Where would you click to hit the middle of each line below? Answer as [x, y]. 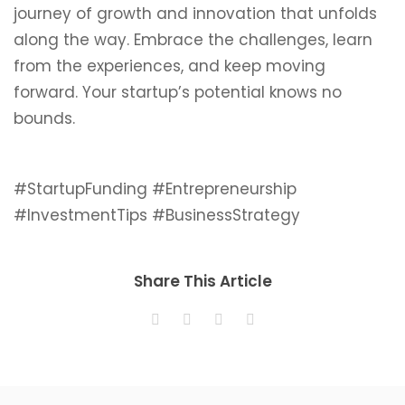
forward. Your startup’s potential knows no [178, 92]
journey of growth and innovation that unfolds [195, 14]
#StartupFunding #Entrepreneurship [155, 189]
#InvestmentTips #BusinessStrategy [157, 215]
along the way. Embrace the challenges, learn [193, 40]
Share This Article [202, 281]
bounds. [44, 118]
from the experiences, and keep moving [170, 66]
